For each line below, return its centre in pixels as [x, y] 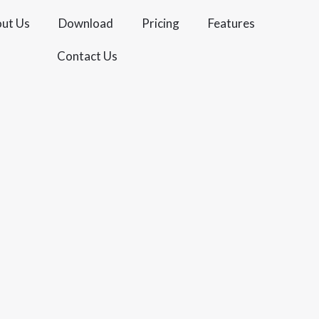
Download [86, 23]
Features [231, 23]
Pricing [161, 23]
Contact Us [87, 56]
